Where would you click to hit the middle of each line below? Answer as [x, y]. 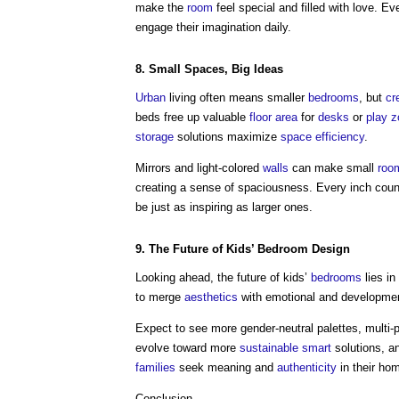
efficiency [340, 137]
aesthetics [211, 297]
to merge [160, 297]
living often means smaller [237, 98]
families [155, 367]
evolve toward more [187, 348]
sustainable [269, 348]
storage [155, 137]
